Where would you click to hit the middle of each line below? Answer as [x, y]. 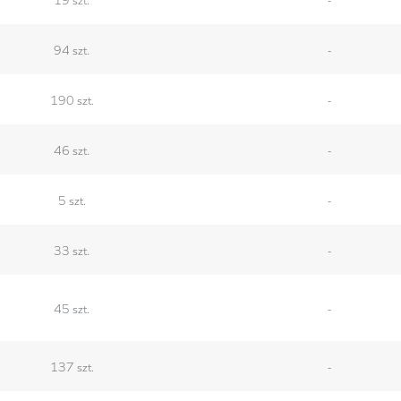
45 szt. [72, 307]
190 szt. [72, 99]
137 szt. [72, 366]
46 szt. [72, 149]
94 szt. [72, 49]
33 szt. [72, 249]
